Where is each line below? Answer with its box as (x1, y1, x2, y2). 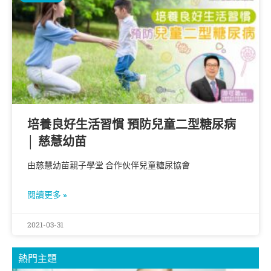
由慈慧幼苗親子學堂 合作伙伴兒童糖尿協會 (27, 160, 190, 170)
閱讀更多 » (27, 189, 67, 200)
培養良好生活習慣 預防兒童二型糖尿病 (27, 117, 236, 132)
